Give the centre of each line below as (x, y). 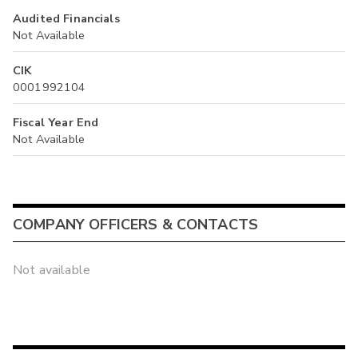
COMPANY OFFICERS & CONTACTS (136, 224)
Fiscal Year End (56, 123)
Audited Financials (66, 19)
